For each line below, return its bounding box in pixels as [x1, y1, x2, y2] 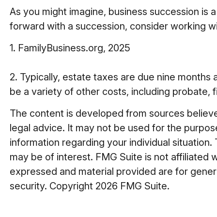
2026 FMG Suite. [95, 180, 170, 192]
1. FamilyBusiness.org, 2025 [10, 42, 130, 54]
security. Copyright [10, 180, 95, 192]
